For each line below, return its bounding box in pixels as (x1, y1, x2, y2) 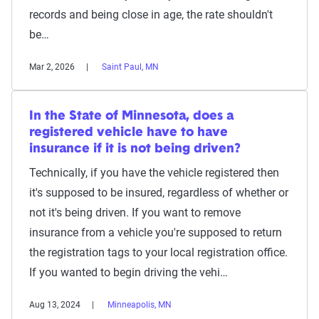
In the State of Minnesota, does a (29, 110, 234, 123)
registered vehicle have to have (29, 126, 228, 140)
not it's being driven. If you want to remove (29, 206, 241, 219)
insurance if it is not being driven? (29, 142, 241, 156)
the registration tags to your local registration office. (29, 246, 288, 259)
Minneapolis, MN (108, 300, 172, 310)
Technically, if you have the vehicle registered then (29, 166, 279, 179)
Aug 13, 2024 (29, 300, 80, 310)
